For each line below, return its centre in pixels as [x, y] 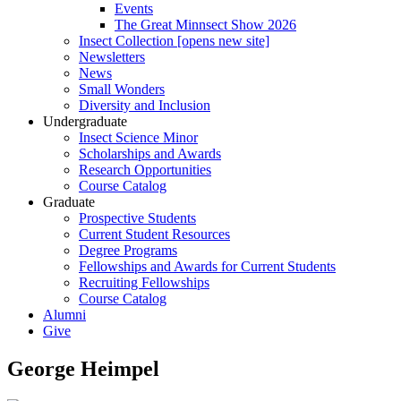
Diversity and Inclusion [145, 105]
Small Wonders [122, 89]
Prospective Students [137, 218]
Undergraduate [85, 121]
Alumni [64, 315]
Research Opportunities [145, 170]
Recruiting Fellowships [144, 282]
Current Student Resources [154, 234]
